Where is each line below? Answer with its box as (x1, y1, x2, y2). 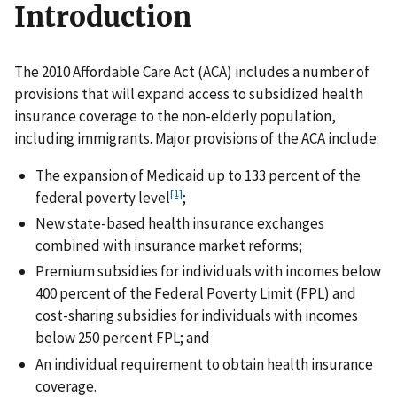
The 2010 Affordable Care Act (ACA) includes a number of (14, 61, 370, 82)
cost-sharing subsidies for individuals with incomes (35, 306, 358, 326)
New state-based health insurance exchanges (35, 214, 324, 234)
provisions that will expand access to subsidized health (14, 83, 363, 104)
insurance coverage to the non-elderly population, (14, 105, 336, 126)
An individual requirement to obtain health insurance (35, 354, 373, 374)
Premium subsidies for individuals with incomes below (35, 261, 381, 282)
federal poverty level (35, 187, 170, 207)
